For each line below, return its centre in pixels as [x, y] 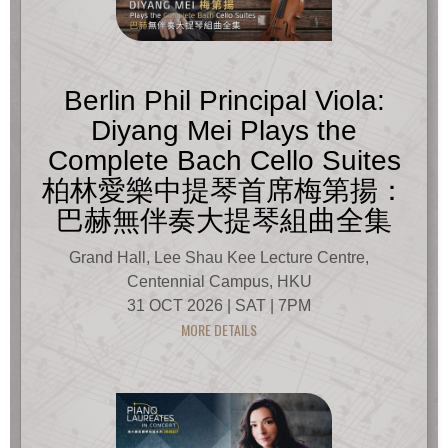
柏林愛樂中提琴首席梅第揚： [224, 191]
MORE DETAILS [219, 330]
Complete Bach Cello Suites [224, 161]
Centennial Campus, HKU [219, 282]
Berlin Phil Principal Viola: [224, 101]
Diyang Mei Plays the [224, 131]
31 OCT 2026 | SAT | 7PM [219, 306]
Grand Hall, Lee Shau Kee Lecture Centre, [219, 258]
